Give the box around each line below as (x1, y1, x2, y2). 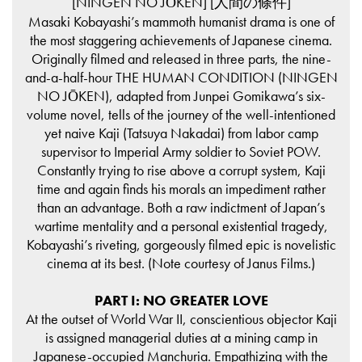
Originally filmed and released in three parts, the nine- (31, 48, 331, 68)
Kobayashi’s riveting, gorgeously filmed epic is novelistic (26, 234, 336, 254)
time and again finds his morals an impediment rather (36, 179, 326, 198)
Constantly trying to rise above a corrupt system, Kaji (36, 160, 326, 179)
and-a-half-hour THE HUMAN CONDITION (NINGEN (24, 67, 338, 86)
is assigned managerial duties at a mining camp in (44, 327, 318, 347)
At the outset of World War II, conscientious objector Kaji (25, 309, 337, 328)
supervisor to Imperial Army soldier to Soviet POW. (41, 141, 321, 161)
